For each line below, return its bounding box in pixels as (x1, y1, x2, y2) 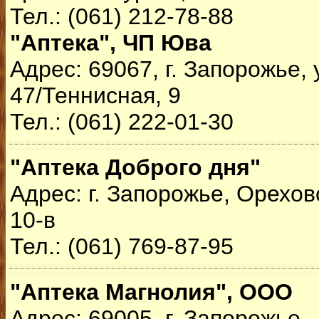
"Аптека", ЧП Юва (10, 30, 211, 56)
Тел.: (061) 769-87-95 (10, 234, 234, 259)
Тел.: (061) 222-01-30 (10, 109, 234, 135)
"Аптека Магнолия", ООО (10, 279, 293, 305)
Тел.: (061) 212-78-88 (10, 4, 234, 29)
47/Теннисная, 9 (10, 83, 181, 108)
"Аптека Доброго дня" (10, 155, 261, 180)
